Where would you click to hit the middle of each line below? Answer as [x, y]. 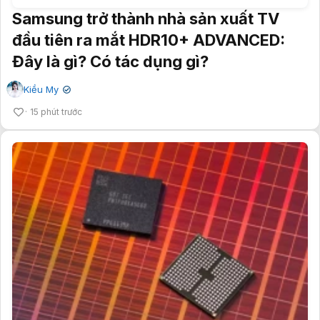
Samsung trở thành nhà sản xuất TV [146, 18]
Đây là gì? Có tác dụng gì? [110, 61]
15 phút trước [56, 111]
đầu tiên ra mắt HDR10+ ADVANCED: [149, 40]
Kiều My [41, 89]
